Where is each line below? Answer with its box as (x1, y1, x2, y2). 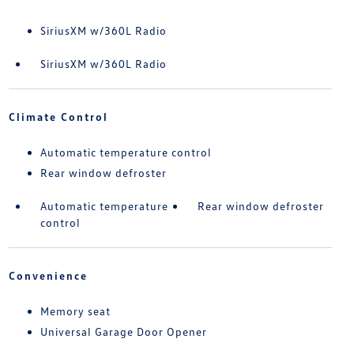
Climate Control (8, 110, 108, 124)
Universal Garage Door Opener (40, 325, 207, 339)
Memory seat (40, 304, 111, 318)
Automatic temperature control (40, 145, 212, 160)
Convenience (8, 269, 88, 283)
